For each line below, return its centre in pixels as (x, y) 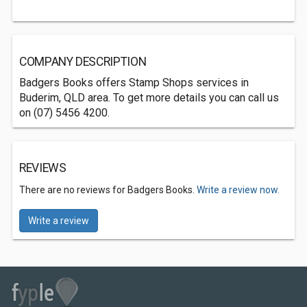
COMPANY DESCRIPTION (83, 62)
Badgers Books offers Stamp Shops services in (134, 83)
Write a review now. (238, 190)
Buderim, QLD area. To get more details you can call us (149, 98)
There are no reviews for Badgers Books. (108, 190)
